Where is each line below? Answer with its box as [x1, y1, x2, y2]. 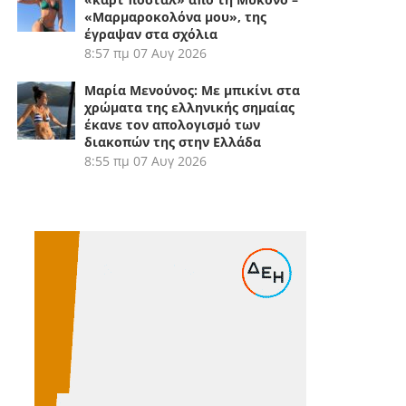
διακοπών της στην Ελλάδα [84, 132, 262, 150]
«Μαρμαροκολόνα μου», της [84, 7, 267, 25]
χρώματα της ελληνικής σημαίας [84, 98, 295, 116]
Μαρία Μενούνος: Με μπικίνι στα [84, 81, 301, 99]
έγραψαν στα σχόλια [84, 24, 218, 43]
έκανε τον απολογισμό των [84, 115, 261, 133]
